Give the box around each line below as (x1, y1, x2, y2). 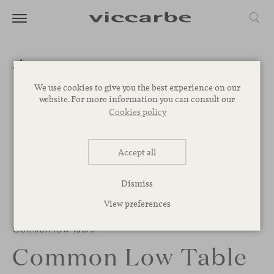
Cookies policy (109, 106, 167, 118)
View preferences (103, 197, 171, 209)
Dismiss (121, 177, 153, 189)
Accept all (118, 146, 156, 158)
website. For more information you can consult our (39, 92, 235, 105)
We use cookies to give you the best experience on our (34, 81, 240, 93)
